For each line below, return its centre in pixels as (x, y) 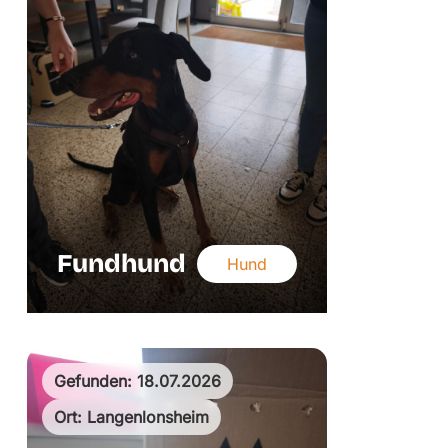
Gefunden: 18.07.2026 (138, 381)
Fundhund (122, 264)
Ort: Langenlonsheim (132, 417)
